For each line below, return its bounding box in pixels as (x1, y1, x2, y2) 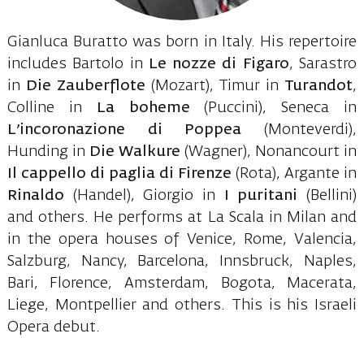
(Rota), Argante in (232, 167, 357, 182)
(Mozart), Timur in (145, 79, 285, 94)
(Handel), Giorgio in (72, 188, 224, 204)
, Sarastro (288, 57, 357, 72)
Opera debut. (6, 320, 100, 336)
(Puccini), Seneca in (189, 101, 357, 116)
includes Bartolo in (6, 57, 143, 72)
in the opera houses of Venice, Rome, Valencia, (6, 232, 357, 248)
